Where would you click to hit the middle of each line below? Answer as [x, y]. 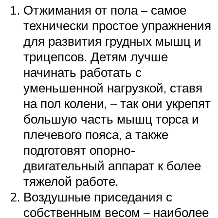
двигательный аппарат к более [112, 165]
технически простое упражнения [117, 25]
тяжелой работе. [71, 181]
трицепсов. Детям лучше [96, 56]
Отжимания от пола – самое [105, 9]
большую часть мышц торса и [111, 118]
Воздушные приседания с [98, 196]
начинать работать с [82, 72]
